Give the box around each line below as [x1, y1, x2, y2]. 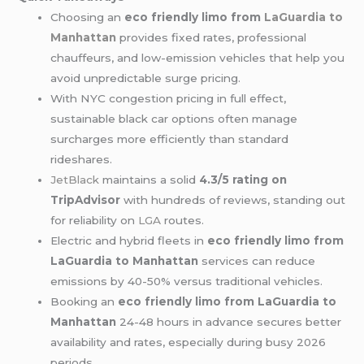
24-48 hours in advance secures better [116, 315, 342, 329]
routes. [161, 214, 205, 227]
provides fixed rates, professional [116, 31, 307, 45]
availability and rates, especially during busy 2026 [50, 336, 327, 349]
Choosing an [50, 11, 125, 24]
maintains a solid [99, 173, 200, 187]
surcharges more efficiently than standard [50, 132, 289, 146]
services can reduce [198, 254, 316, 268]
